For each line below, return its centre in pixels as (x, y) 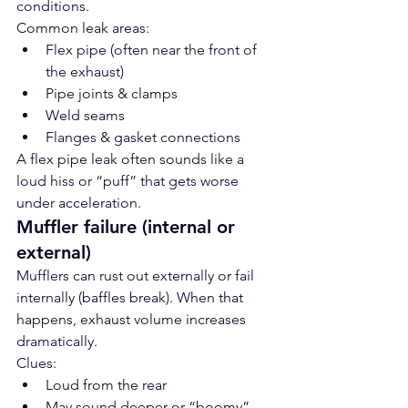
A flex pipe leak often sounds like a (132, 159)
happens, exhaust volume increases (133, 319)
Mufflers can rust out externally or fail (137, 275)
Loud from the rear (106, 385)
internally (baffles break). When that (132, 297)
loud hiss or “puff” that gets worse (129, 181)
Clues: (36, 363)
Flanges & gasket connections (143, 137)
